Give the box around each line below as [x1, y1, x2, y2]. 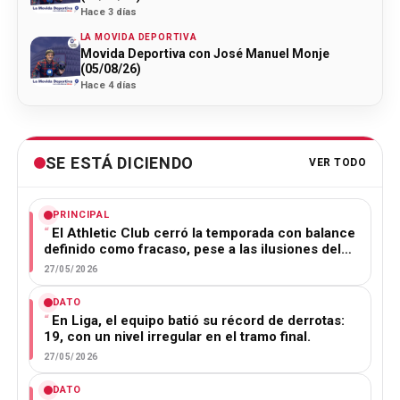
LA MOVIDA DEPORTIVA [79, 31, 197, 42]
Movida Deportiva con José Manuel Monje [79, 46, 329, 61]
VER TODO [309, 156, 367, 170]
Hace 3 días [79, 5, 137, 18]
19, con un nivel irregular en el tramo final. [43, 328, 311, 345]
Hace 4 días [79, 79, 137, 91]
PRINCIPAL [52, 208, 110, 221]
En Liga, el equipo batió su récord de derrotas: [51, 312, 345, 329]
